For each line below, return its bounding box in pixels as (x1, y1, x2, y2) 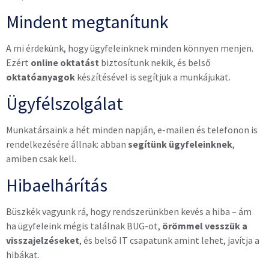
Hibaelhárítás (6, 174, 107, 196)
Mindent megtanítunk (6, 10, 169, 33)
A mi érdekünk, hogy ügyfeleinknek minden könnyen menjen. (6, 42, 253, 54)
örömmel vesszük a (162, 220, 247, 232)
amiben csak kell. (6, 153, 76, 165)
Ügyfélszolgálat (6, 92, 123, 115)
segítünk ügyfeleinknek (128, 138, 232, 150)
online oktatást (31, 56, 99, 68)
